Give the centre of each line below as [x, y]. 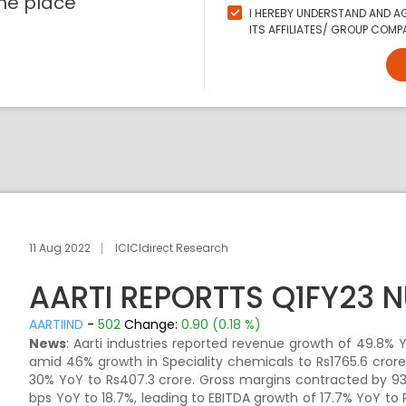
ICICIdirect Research [172, 247]
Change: [153, 324]
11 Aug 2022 [60, 247]
